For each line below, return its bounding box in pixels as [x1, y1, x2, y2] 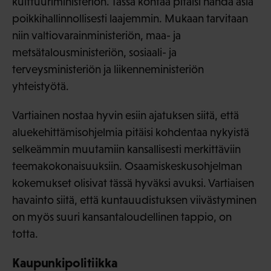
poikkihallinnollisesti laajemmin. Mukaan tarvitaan [12, 11, 248, 25]
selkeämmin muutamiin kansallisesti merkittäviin [12, 142, 241, 155]
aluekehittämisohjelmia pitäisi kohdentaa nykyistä [12, 125, 249, 139]
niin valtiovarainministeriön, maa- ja [12, 28, 181, 42]
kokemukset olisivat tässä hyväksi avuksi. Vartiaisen [12, 176, 254, 189]
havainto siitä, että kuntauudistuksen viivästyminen [12, 193, 256, 206]
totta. [12, 227, 38, 240]
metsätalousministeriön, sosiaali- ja [12, 45, 177, 59]
